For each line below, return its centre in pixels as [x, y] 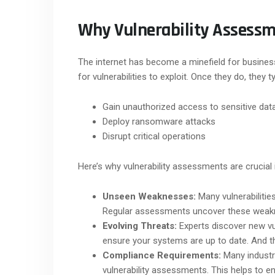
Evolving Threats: [140, 226]
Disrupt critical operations [154, 136]
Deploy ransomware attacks [159, 121]
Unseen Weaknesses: [149, 196]
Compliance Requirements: [162, 255]
